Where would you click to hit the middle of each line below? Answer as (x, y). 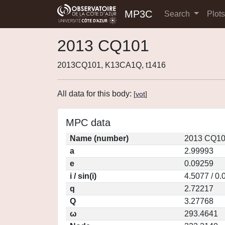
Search (178, 14)
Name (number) (99, 138)
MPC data (88, 123)
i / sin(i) (83, 176)
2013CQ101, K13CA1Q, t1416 (111, 65)
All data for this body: (95, 94)
